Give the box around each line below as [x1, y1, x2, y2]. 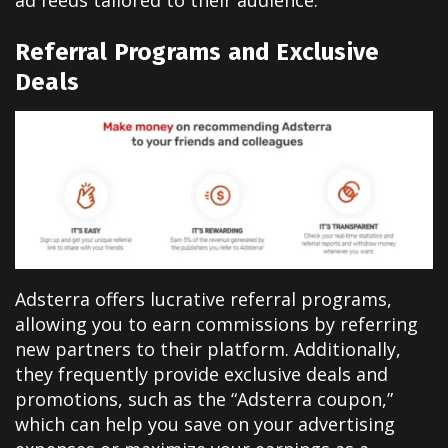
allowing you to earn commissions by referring [15, 311, 418, 336]
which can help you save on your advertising [15, 411, 395, 436]
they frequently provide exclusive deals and [15, 361, 388, 386]
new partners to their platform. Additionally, [15, 336, 401, 361]
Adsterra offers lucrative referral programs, [15, 286, 392, 311]
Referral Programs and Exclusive [15, 38, 380, 67]
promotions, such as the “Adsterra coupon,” [15, 386, 393, 411]
